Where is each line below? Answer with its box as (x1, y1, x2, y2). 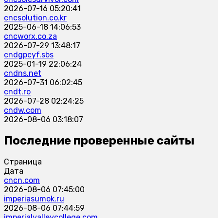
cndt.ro (4, 87, 31, 97)
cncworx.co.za (4, 32, 57, 41)
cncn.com (4, 176, 40, 185)
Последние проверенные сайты (4, 134, 195, 148)
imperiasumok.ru (4, 194, 64, 204)
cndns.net (4, 69, 41, 78)
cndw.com (4, 106, 41, 115)
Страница (4, 157, 42, 167)
